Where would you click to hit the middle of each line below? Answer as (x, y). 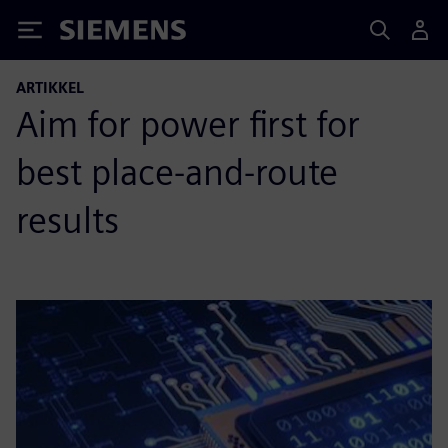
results (67, 220)
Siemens (93, 33)
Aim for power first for (188, 124)
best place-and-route (177, 172)
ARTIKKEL (50, 87)
